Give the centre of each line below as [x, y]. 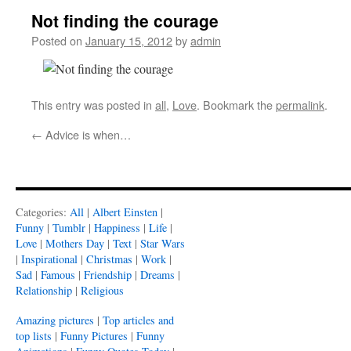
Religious [102, 290]
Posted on [57, 40]
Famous [58, 275]
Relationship [44, 290]
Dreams [157, 275]
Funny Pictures [94, 336]
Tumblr [69, 228]
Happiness [117, 228]
